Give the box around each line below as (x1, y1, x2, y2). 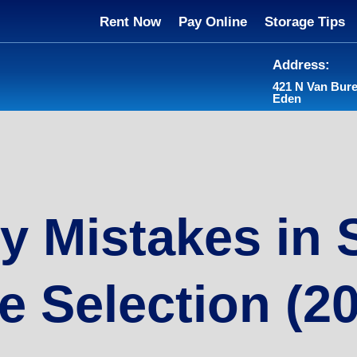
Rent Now (99, 14, 161, 29)
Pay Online (178, 14, 247, 29)
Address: (273, 57, 331, 73)
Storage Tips (264, 14, 345, 29)
